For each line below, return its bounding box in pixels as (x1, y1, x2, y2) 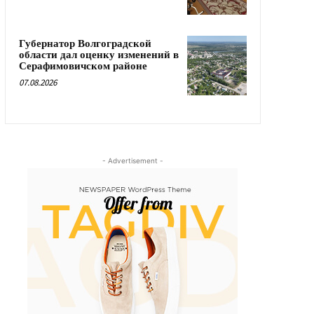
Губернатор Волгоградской (18, 37, 151, 51)
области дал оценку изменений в (18, 48, 179, 62)
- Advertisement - (102, 156, 163, 165)
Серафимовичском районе (18, 60, 147, 74)
